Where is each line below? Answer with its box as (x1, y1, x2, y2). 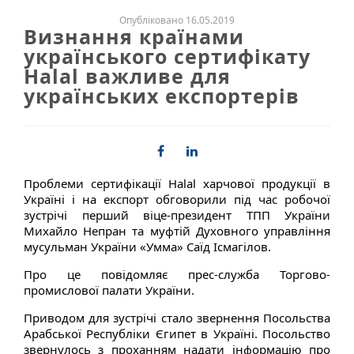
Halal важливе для (24, 62, 231, 89)
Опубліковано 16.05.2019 (119, 13, 235, 27)
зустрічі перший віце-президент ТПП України (24, 206, 330, 223)
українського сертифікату (24, 42, 311, 70)
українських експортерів (24, 81, 299, 109)
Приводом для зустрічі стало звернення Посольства (24, 309, 330, 326)
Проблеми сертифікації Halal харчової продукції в (24, 175, 330, 191)
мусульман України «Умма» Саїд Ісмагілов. (24, 238, 271, 254)
